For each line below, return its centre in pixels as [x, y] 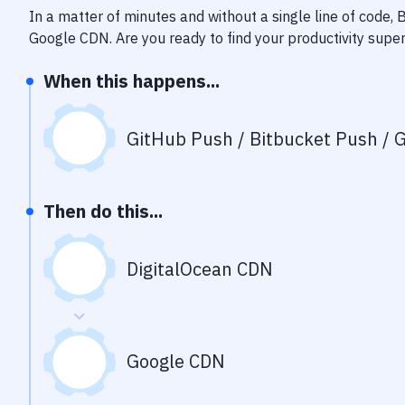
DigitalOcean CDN [200, 269]
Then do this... [103, 211]
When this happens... [132, 81]
